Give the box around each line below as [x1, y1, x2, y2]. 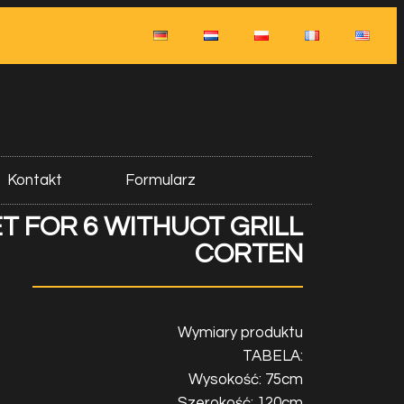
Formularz [125, 172, 196, 189]
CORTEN [195, 240, 303, 269]
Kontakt [7, 172, 62, 189]
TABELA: [243, 348, 303, 365]
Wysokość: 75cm [188, 372, 303, 389]
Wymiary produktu [178, 325, 303, 342]
